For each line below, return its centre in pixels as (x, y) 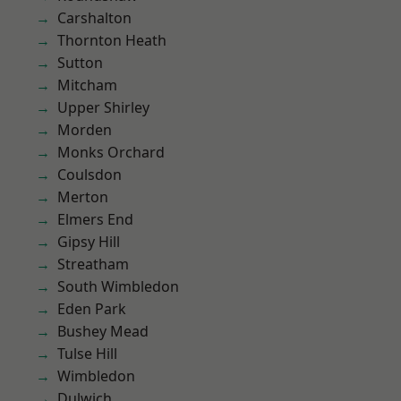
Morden (85, 130)
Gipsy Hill (89, 242)
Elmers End (95, 219)
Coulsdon (90, 175)
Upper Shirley (103, 107)
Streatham (93, 264)
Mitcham (87, 85)
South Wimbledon (118, 286)
